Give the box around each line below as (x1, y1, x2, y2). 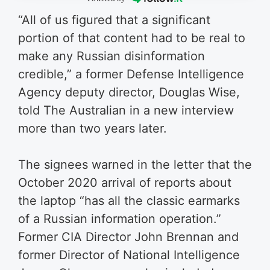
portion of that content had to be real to (18, 30, 245, 45)
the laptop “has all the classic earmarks (18, 193, 240, 208)
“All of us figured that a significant (18, 12, 210, 27)
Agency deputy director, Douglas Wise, (18, 84, 240, 99)
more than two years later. (18, 121, 167, 136)
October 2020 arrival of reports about (18, 175, 231, 190)
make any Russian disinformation (18, 48, 205, 63)
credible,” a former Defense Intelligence (18, 66, 244, 81)
